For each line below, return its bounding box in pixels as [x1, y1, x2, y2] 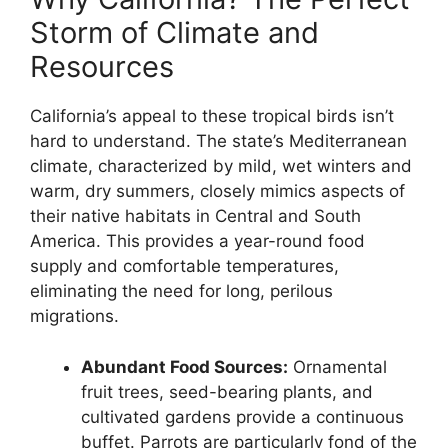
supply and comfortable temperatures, [30, 256, 339, 277]
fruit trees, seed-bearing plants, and [81, 381, 373, 402]
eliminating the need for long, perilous [30, 281, 333, 302]
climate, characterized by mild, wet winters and [30, 156, 412, 177]
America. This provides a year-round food [30, 231, 365, 252]
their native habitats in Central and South [30, 206, 361, 227]
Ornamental [288, 356, 387, 377]
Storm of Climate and [30, 15, 319, 51]
